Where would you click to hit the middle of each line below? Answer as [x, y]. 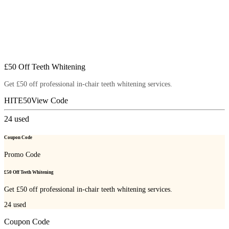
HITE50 [18, 101]
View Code [50, 101]
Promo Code [22, 154]
